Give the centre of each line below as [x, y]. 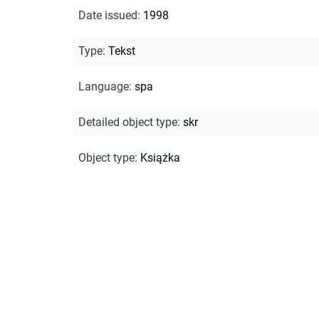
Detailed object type [128, 122]
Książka [160, 157]
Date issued [108, 15]
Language [104, 86]
